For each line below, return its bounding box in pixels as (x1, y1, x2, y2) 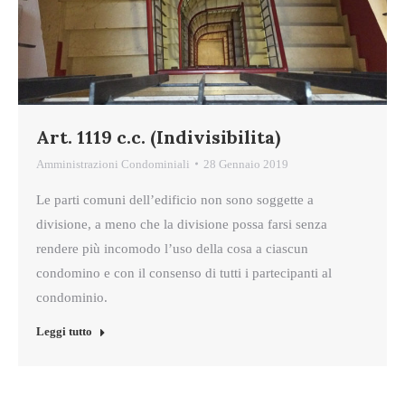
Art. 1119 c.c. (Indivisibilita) (36, 125, 280, 148)
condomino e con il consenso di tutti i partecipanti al (36, 265, 332, 280)
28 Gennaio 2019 (203, 156, 288, 171)
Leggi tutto (36, 324, 92, 338)
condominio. (36, 289, 108, 305)
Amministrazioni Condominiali (36, 156, 190, 171)
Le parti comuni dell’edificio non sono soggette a (36, 192, 314, 207)
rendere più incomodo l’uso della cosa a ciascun (36, 240, 308, 256)
